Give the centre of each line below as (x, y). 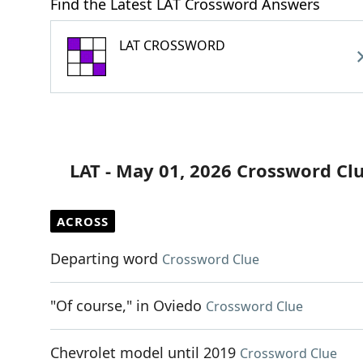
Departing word (104, 258)
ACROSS (83, 221)
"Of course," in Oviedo (126, 305)
